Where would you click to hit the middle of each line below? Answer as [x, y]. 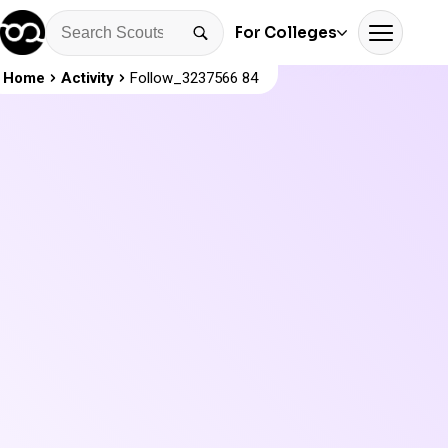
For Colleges [286, 32]
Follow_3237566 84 [194, 78]
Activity [87, 78]
